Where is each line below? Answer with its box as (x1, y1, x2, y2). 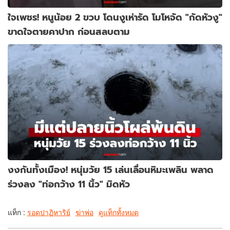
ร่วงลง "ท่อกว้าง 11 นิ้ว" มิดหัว (8, 177, 130, 191)
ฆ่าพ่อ (75, 207, 93, 218)
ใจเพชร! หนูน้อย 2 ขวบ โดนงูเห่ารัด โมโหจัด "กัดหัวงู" (8, 10, 222, 25)
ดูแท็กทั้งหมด (99, 207, 139, 218)
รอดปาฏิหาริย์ (27, 207, 70, 218)
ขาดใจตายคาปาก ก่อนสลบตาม (8, 25, 130, 39)
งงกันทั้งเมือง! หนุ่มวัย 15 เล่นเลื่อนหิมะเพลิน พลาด (8, 163, 214, 177)
